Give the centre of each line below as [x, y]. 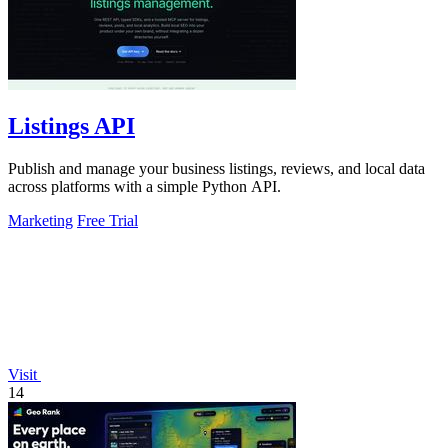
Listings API [71, 126]
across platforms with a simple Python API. [144, 187]
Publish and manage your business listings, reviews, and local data [216, 169]
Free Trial [107, 221]
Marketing [40, 221]
